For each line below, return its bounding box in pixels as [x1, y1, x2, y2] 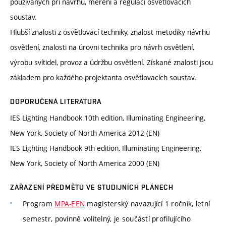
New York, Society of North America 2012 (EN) [10, 128, 159, 138]
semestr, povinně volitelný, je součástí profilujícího [23, 214, 191, 224]
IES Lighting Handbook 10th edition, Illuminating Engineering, [10, 113, 205, 123]
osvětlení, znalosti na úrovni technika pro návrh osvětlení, [10, 42, 194, 52]
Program [23, 199, 55, 209]
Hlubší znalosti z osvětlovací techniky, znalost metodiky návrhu [10, 27, 210, 37]
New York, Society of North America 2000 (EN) [10, 158, 159, 168]
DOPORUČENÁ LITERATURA [10, 97, 102, 106]
